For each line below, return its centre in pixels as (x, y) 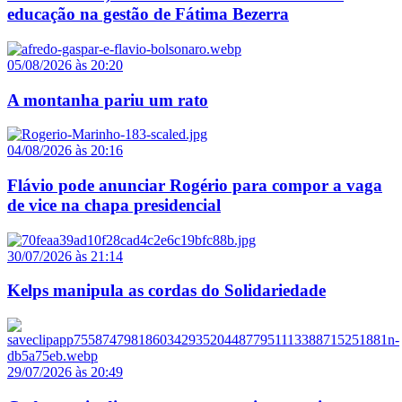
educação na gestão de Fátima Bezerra (148, 14)
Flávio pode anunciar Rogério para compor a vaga (195, 185)
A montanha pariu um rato (108, 100)
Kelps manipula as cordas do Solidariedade (166, 291)
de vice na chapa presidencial (114, 205)
